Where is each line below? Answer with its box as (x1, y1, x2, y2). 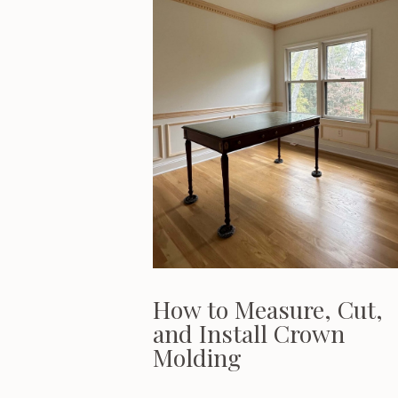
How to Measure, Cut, (153, 293, 383, 325)
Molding (153, 341, 242, 373)
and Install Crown (153, 317, 345, 349)
